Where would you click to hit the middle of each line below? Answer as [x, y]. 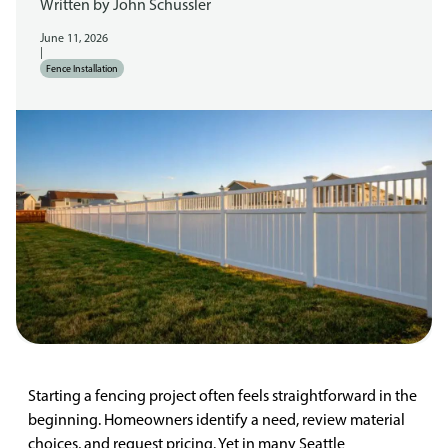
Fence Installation [82, 68]
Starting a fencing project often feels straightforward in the [222, 395]
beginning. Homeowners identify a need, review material [216, 419]
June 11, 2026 [74, 38]
